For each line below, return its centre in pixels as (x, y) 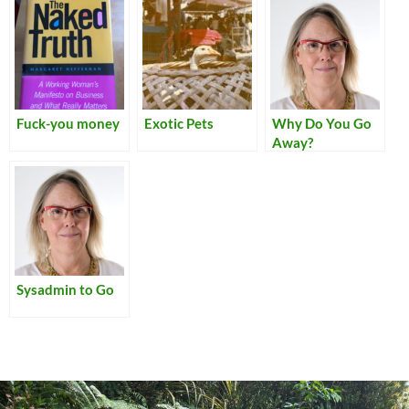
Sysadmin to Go (65, 289)
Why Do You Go (322, 123)
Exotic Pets (179, 123)
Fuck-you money (68, 123)
